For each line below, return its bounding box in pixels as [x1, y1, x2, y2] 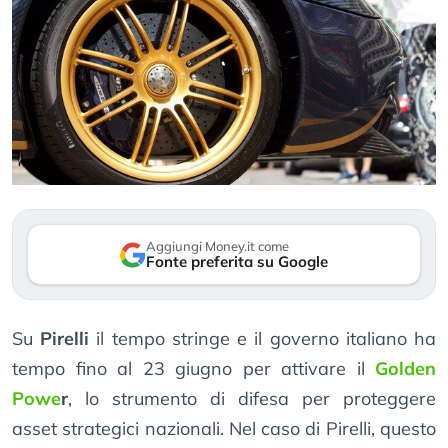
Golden [375, 357, 436, 381]
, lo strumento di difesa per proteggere [68, 387, 436, 411]
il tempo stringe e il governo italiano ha [96, 327, 437, 351]
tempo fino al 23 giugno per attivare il [12, 357, 375, 381]
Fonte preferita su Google [146, 252, 328, 272]
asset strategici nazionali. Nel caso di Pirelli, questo [12, 417, 436, 441]
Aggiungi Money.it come [146, 238, 289, 255]
